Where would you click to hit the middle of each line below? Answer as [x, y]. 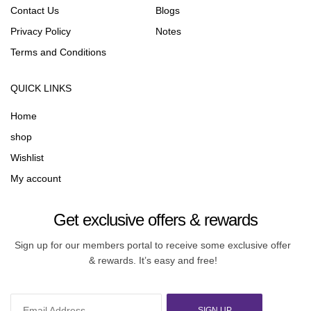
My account [36, 179]
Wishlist [27, 158]
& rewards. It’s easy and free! [153, 261]
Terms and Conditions [58, 52]
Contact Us [35, 11]
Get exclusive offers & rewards [155, 220]
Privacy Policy [41, 32]
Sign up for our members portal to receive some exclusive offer [153, 245]
